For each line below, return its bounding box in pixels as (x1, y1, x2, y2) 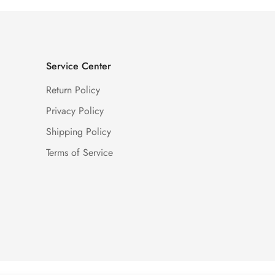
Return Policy (45, 83, 100, 98)
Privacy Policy (45, 104, 104, 118)
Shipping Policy (45, 125, 111, 139)
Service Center (45, 59, 111, 74)
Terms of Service (45, 145, 113, 160)
